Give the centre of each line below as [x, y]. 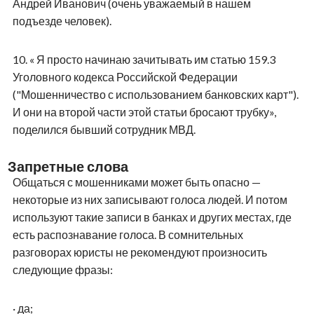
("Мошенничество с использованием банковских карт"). [155, 94]
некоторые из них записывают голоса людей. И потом [150, 199]
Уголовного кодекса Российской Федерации [125, 76]
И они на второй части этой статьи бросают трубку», [144, 111]
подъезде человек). [62, 20]
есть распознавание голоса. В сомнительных [128, 234]
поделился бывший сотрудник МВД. [104, 129]
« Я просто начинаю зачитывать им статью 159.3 [152, 59]
